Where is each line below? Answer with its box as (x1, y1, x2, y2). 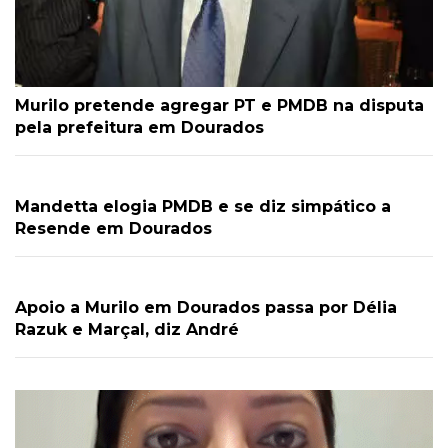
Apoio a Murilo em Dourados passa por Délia (15, 297, 397, 317)
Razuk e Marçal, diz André (15, 319, 239, 339)
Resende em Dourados (15, 218, 212, 238)
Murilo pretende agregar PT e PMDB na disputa (15, 95, 424, 115)
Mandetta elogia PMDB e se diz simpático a (15, 196, 391, 216)
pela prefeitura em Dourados (15, 117, 264, 137)
